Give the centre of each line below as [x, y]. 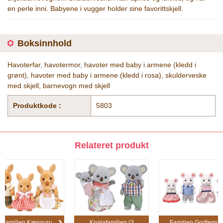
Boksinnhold [45, 43]
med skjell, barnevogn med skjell [59, 86]
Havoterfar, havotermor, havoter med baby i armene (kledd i [102, 65]
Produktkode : [37, 106]
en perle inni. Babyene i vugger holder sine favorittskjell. [95, 8]
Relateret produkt [111, 145]
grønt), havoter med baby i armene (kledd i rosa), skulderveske [107, 75]
